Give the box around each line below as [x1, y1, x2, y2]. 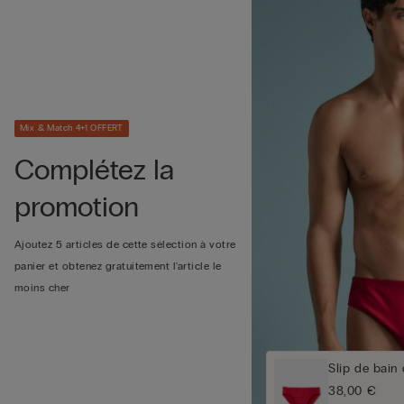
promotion [14, 189, 139, 225]
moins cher [14, 281, 70, 295]
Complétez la [14, 152, 174, 188]
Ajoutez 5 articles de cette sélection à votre [14, 238, 236, 252]
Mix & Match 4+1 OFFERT [20, 123, 124, 134]
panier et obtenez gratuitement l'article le [14, 260, 222, 273]
